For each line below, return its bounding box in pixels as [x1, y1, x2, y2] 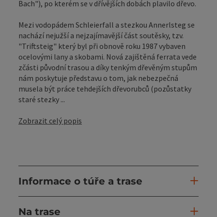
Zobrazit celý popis [18, 115, 82, 125]
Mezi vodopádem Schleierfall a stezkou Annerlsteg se [18, 19, 195, 30]
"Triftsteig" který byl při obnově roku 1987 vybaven [18, 41, 186, 51]
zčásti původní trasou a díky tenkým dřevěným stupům [18, 62, 197, 72]
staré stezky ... [18, 94, 65, 104]
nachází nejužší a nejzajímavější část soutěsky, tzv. [18, 30, 184, 40]
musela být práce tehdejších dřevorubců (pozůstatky [18, 83, 191, 93]
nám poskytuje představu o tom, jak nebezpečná [18, 73, 178, 83]
